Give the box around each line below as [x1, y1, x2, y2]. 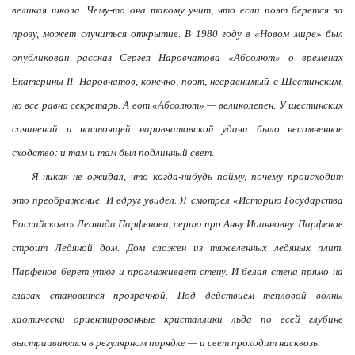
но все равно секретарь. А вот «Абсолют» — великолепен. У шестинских [12, 99, 343, 111]
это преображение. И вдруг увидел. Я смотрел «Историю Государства [12, 194, 343, 206]
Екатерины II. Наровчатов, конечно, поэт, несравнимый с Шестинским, [12, 75, 343, 87]
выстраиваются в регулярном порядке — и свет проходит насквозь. [12, 337, 320, 349]
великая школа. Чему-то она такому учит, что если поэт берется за [12, 4, 343, 16]
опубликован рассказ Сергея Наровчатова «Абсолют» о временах [12, 52, 343, 63]
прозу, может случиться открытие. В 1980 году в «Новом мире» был [12, 28, 343, 40]
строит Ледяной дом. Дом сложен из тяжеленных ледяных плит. [12, 242, 343, 254]
